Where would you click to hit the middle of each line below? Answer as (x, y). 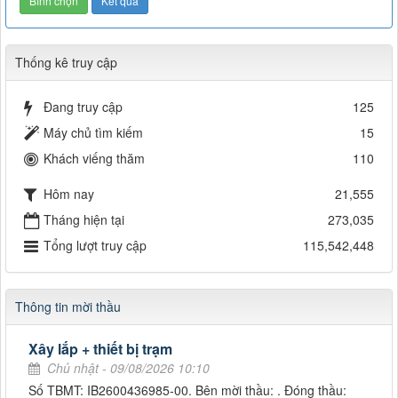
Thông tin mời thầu (68, 307)
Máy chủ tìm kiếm (93, 133)
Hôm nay (69, 193)
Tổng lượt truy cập (95, 246)
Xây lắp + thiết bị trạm (100, 349)
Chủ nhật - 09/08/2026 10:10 (128, 368)
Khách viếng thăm (94, 159)
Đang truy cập (83, 107)
